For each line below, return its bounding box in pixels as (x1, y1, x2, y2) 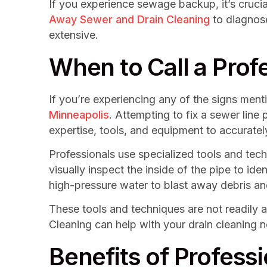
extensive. (49, 29, 98, 42)
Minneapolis (49, 108, 109, 121)
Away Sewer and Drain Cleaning (49, 13, 210, 26)
